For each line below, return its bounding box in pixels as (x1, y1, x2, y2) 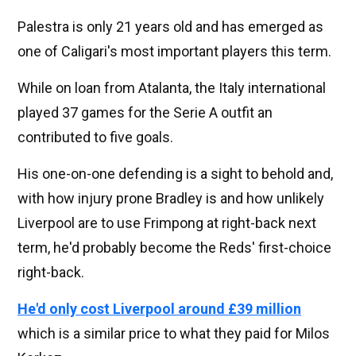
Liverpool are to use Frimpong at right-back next (17, 215, 316, 232)
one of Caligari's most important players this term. (17, 43, 331, 60)
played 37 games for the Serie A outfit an (17, 104, 273, 122)
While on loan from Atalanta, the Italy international (17, 79, 326, 97)
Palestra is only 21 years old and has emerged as (17, 18, 323, 36)
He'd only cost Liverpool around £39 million (17, 300, 301, 318)
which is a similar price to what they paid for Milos (17, 325, 330, 342)
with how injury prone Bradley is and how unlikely (17, 190, 324, 207)
